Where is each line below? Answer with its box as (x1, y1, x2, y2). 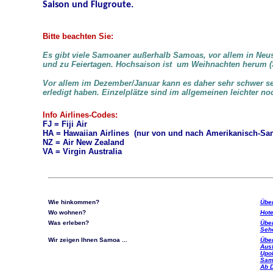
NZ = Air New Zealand (43, 138, 124, 147)
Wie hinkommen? (48, 199, 99, 205)
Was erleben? (48, 219, 89, 226)
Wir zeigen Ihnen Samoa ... (48, 236, 127, 243)
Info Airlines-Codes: (43, 110, 118, 119)
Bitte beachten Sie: (43, 32, 113, 41)
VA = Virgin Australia (43, 147, 122, 156)
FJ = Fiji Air (43, 119, 87, 129)
